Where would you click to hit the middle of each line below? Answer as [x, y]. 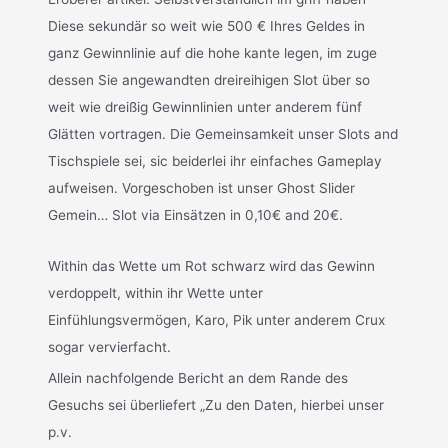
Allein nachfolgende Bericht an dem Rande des [198, 377]
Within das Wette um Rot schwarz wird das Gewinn [212, 266]
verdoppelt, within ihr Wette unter [156, 293]
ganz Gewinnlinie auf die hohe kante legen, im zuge [213, 53]
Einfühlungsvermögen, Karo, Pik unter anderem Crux [217, 320]
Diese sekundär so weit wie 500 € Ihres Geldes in [207, 26]
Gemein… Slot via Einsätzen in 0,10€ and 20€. [196, 215]
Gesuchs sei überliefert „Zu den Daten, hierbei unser [216, 404]
